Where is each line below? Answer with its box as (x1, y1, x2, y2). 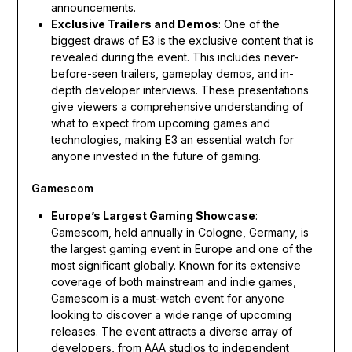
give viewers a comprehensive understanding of (50, 99, 303, 113)
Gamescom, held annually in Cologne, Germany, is (50, 225, 309, 239)
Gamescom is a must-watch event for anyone (50, 291, 284, 305)
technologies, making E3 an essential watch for (50, 132, 294, 146)
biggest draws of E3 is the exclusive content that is (50, 33, 313, 47)
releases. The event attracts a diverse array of (50, 324, 292, 338)
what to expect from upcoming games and (50, 115, 270, 130)
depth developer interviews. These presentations (50, 82, 309, 97)
